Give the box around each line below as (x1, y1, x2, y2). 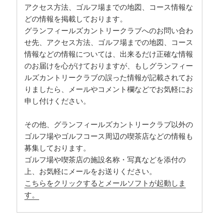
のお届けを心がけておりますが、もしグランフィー (24, 61, 194, 71)
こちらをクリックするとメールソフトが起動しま (24, 178, 186, 188)
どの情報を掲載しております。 (24, 14, 128, 24)
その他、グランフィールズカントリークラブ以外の (24, 119, 194, 130)
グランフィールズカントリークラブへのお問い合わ (24, 25, 194, 36)
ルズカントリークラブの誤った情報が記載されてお (24, 72, 194, 83)
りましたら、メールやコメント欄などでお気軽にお (24, 84, 194, 94)
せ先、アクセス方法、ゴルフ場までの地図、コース (24, 37, 194, 47)
